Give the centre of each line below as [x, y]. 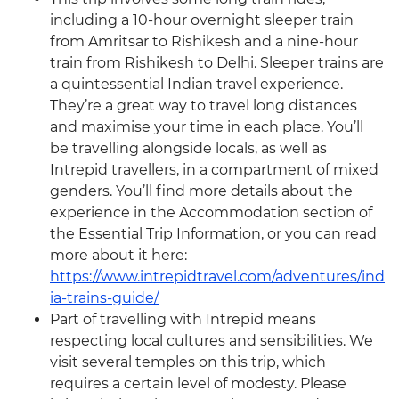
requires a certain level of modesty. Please [198, 384]
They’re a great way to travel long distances [204, 106]
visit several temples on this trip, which [188, 362]
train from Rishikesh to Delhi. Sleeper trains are [217, 63]
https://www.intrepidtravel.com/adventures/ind [217, 277]
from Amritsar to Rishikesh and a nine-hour [204, 42]
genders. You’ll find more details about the [201, 191]
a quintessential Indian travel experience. [196, 85]
